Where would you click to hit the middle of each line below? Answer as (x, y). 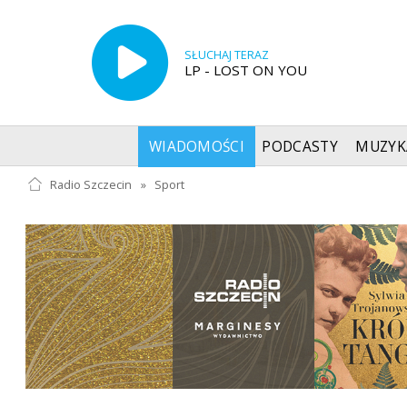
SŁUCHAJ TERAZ (226, 55)
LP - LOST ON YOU (245, 69)
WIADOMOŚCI (197, 146)
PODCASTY (300, 146)
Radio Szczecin (90, 184)
